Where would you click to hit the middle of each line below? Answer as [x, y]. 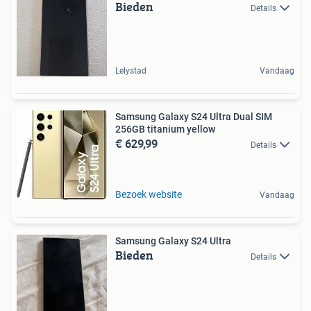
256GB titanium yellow [165, 129]
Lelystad [131, 70]
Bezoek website [149, 194]
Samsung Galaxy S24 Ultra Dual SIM [194, 116]
